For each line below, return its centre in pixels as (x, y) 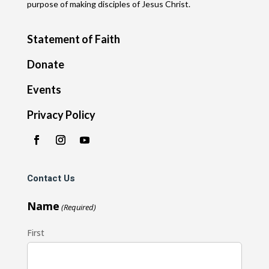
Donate (45, 64)
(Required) (79, 207)
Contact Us (51, 178)
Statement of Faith (73, 39)
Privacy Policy (61, 114)
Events (44, 89)
